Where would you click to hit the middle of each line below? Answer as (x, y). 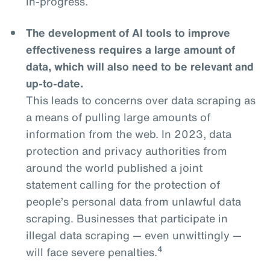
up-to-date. (54, 83)
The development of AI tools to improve (128, 33)
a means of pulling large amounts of (118, 117)
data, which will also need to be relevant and (140, 66)
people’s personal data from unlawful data (133, 201)
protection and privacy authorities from (126, 151)
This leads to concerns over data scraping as (140, 100)
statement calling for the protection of (123, 184)
